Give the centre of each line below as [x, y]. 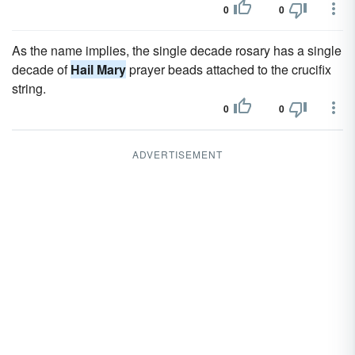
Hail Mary [98, 69]
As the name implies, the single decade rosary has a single [177, 50]
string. [29, 88]
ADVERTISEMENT [177, 154]
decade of [41, 69]
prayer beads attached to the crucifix [229, 69]
